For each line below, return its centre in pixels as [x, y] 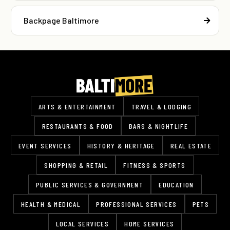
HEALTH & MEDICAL [51, 204]
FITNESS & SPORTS [155, 165]
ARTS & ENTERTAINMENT [77, 107]
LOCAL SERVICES [82, 224]
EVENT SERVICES [45, 146]
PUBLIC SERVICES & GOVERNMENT [90, 185]
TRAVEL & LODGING [161, 107]
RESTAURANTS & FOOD [78, 126]
